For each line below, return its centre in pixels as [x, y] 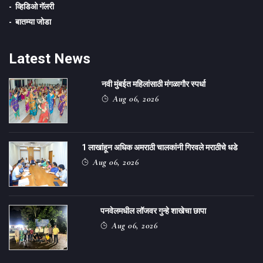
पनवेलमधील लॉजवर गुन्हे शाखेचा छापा [153, 211]
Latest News [50, 59]
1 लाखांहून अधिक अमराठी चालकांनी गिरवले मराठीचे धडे [160, 148]
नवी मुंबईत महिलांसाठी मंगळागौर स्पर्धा [154, 84]
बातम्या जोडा [33, 22]
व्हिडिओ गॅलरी [35, 7]
